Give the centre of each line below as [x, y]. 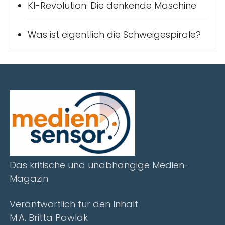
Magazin [29, 179]
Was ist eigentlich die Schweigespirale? [115, 35]
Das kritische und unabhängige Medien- [100, 165]
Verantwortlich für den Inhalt [74, 204]
